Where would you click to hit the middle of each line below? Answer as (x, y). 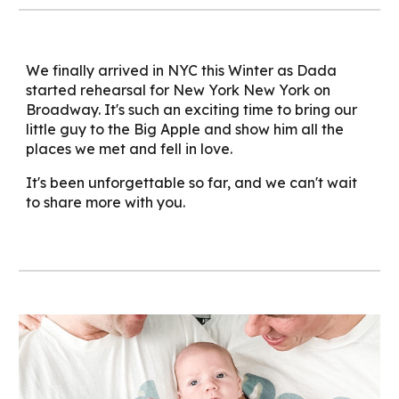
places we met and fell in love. (131, 149)
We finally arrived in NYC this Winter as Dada (182, 70)
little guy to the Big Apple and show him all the (185, 129)
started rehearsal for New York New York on (179, 90)
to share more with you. (106, 202)
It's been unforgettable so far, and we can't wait (192, 183)
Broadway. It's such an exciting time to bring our (192, 110)
